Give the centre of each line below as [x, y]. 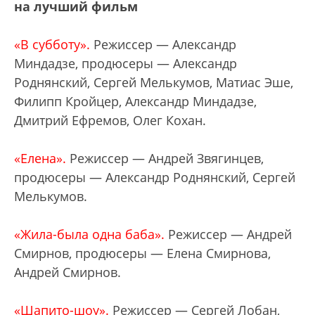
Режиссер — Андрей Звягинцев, [165, 158]
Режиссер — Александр [163, 44]
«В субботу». [52, 44]
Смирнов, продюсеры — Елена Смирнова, [142, 253]
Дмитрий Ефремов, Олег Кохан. [110, 120]
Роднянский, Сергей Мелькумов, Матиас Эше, [154, 82]
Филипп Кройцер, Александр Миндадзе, [135, 101]
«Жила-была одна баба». [89, 234]
